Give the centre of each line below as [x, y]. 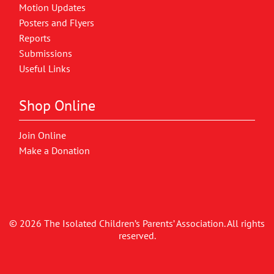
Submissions [46, 53]
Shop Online [57, 105]
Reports [35, 38]
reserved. [137, 235]
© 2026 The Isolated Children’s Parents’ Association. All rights [137, 223]
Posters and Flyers [57, 22]
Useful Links [45, 68]
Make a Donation [55, 150]
